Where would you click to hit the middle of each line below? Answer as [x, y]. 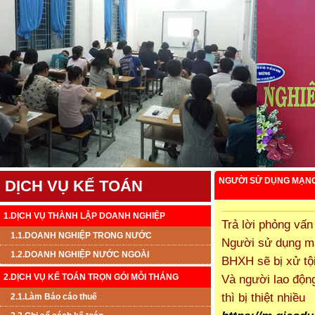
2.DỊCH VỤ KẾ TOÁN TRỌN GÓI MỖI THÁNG [91, 277]
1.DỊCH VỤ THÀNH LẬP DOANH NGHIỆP [84, 216]
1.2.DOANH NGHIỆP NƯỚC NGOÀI [80, 255]
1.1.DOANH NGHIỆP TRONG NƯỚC [81, 236]
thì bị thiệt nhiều [263, 298]
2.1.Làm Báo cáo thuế [54, 297]
